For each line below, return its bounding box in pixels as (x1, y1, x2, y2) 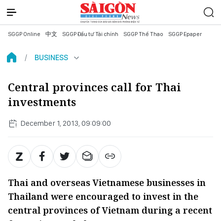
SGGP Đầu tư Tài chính (62, 31, 118, 37)
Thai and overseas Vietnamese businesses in (8, 177, 206, 188)
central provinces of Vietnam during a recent (8, 204, 212, 216)
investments (8, 95, 76, 109)
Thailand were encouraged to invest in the (8, 190, 198, 202)
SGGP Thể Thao (123, 31, 163, 37)
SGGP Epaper (168, 31, 202, 37)
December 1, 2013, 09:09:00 (21, 118, 111, 128)
